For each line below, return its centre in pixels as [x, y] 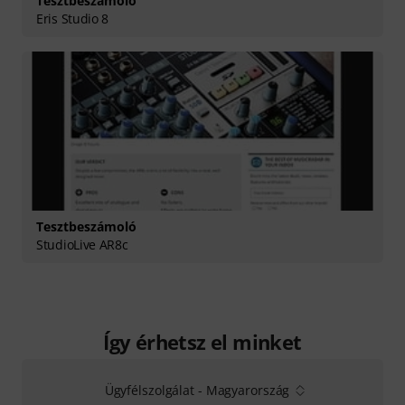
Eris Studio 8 [73, 18]
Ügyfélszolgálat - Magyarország [197, 390]
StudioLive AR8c [82, 244]
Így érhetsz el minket [202, 341]
